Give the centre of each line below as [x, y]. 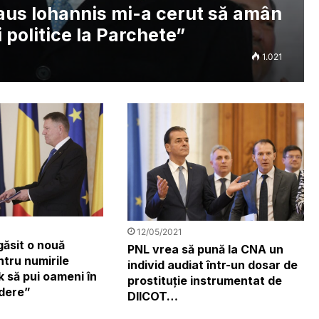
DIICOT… [152, 296]
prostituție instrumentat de [204, 280]
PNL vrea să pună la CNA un [205, 249]
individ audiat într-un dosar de [212, 265]
